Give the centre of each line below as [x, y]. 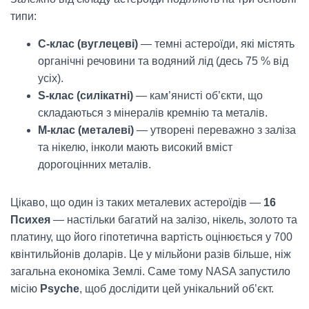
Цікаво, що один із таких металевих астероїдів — [137, 202]
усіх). [51, 78]
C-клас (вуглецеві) [88, 44]
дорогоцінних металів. [94, 165]
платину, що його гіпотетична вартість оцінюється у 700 [151, 237]
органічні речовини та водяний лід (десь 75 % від [163, 61]
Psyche [60, 289]
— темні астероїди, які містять [216, 44]
